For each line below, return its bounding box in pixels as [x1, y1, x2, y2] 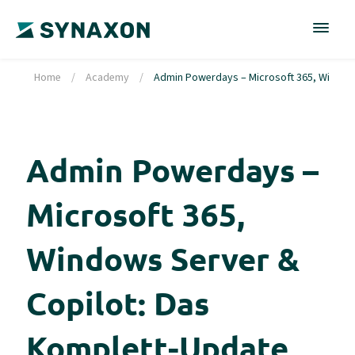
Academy [85, 70, 129, 85]
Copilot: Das [25, 282, 209, 323]
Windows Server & [25, 238, 300, 279]
